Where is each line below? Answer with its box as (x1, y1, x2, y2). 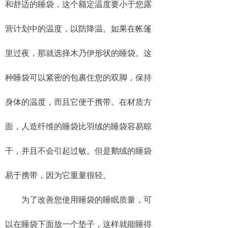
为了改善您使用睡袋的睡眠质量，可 (5, 194, 152, 205)
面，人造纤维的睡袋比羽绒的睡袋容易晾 (5, 121, 152, 132)
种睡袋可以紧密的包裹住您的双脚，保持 (5, 72, 152, 83)
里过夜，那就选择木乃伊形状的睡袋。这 (5, 47, 152, 59)
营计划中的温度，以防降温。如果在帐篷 (5, 23, 152, 34)
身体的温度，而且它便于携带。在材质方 (5, 96, 152, 107)
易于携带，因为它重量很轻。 (5, 169, 111, 181)
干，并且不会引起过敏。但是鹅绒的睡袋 (5, 145, 152, 156)
